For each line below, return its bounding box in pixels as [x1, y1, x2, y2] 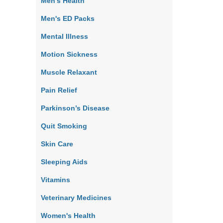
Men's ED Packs [41, 14, 95, 22]
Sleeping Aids [41, 158, 88, 166]
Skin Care [41, 140, 73, 148]
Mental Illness [41, 32, 88, 40]
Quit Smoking [41, 122, 87, 130]
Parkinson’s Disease [41, 104, 110, 112]
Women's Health [41, 212, 96, 220]
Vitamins [41, 176, 70, 184]
